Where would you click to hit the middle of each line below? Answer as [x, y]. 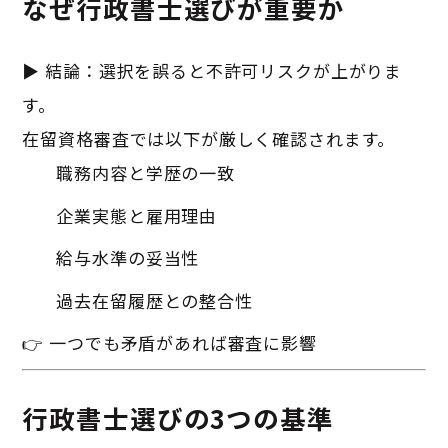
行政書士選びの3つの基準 [178, 417]
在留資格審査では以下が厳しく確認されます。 [209, 139]
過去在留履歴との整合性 [154, 300]
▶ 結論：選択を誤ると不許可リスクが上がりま [212, 71]
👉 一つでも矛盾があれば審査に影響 [169, 343]
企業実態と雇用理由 [137, 215]
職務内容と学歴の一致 [145, 173]
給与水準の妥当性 [128, 258]
